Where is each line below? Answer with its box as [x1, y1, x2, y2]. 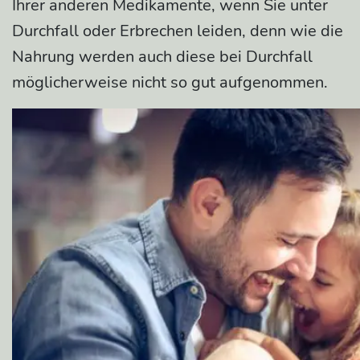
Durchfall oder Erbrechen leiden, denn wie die [12, 20, 343, 43]
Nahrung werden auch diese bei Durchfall [12, 46, 313, 68]
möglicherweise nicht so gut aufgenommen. [12, 72, 328, 94]
